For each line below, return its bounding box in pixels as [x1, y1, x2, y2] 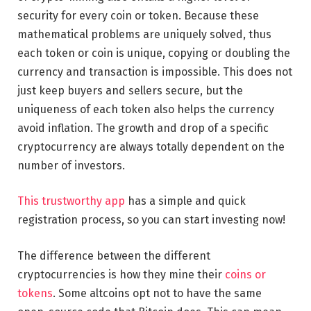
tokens [17, 287, 53, 300]
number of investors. [17, 158, 125, 172]
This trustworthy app [17, 194, 125, 208]
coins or [225, 268, 266, 281]
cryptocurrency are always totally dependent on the [17, 140, 285, 153]
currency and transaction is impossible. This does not [17, 65, 292, 78]
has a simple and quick [125, 194, 246, 208]
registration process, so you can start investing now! [17, 213, 285, 227]
